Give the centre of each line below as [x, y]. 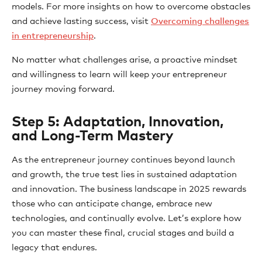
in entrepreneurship [53, 36]
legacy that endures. [54, 248]
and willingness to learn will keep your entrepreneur [119, 75]
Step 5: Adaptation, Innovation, [118, 122]
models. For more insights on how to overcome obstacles [131, 7]
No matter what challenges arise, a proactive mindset [125, 60]
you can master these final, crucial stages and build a [123, 233]
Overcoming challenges [200, 21]
